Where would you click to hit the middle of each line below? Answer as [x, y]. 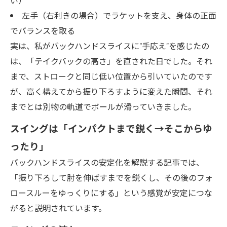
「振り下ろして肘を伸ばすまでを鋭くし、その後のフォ [111, 177]
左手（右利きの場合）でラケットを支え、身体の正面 [119, 15]
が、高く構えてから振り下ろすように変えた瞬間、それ [111, 91]
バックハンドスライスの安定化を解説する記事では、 [107, 162]
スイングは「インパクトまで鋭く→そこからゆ [111, 128]
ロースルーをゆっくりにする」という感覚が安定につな [111, 193]
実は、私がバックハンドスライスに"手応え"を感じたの [110, 46]
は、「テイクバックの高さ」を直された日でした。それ [111, 61]
